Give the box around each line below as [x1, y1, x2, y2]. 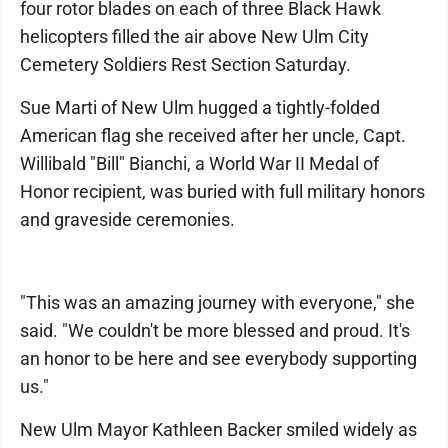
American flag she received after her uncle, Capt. [20, 125, 406, 146]
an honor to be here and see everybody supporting [20, 348, 417, 369]
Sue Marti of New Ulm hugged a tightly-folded [20, 97, 380, 118]
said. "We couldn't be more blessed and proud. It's [20, 320, 410, 341]
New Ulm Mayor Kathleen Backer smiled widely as [20, 419, 417, 440]
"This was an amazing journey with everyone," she [20, 292, 415, 313]
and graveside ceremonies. [20, 209, 235, 230]
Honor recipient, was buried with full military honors [20, 181, 425, 202]
